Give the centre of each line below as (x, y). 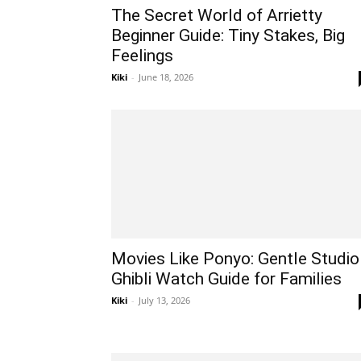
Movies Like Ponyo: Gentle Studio (235, 259)
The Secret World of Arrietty (217, 15)
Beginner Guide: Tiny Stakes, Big (228, 35)
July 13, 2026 (164, 300)
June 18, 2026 (166, 77)
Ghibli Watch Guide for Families (226, 279)
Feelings (142, 56)
